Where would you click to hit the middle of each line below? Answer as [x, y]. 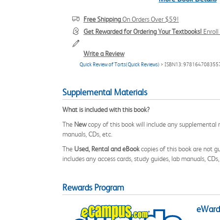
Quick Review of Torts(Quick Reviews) [120, 65]
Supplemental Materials [105, 92]
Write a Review [104, 54]
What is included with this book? [106, 110]
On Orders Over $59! [150, 19]
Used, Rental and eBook [107, 149]
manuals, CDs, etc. [87, 134]
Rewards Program [93, 188]
